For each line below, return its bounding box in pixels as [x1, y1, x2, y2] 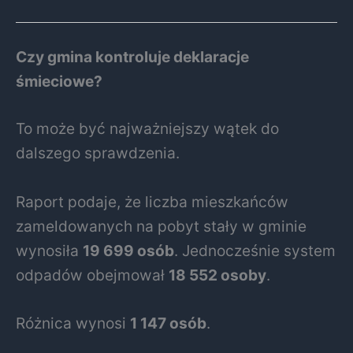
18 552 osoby [169, 265, 266, 284]
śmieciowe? [16, 72, 102, 91]
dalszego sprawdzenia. [16, 143, 180, 163]
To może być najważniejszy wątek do [16, 119, 279, 139]
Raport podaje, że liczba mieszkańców [16, 191, 288, 211]
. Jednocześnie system [174, 240, 336, 260]
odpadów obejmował [16, 265, 169, 284]
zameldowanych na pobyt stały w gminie [16, 216, 307, 236]
